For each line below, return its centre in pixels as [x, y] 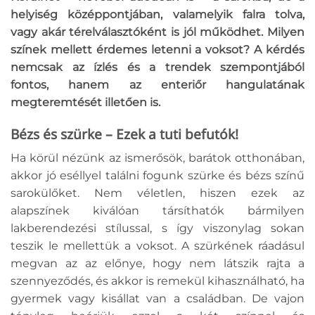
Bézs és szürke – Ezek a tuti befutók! [124, 134]
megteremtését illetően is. [87, 102]
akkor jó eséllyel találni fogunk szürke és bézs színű [157, 176]
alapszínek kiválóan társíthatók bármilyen [157, 211]
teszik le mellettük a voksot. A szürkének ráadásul [157, 246]
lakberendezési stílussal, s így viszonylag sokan [157, 229]
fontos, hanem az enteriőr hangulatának [157, 84]
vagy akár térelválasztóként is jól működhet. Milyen [157, 32]
